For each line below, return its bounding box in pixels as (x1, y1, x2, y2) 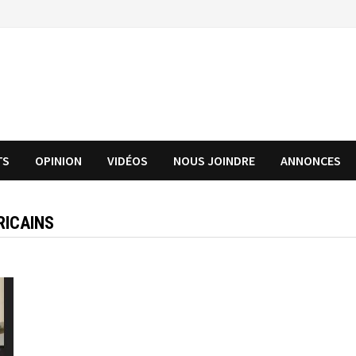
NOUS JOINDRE (173, 153, 256, 168)
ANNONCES (281, 153, 342, 168)
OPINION (35, 153, 83, 168)
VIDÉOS (107, 153, 149, 168)
